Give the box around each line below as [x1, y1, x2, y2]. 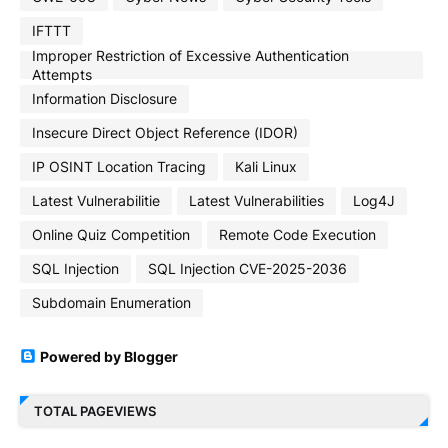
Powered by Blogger [40, 347, 178, 365]
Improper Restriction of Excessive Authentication [32, 46, 349, 64]
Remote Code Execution [219, 226, 376, 244]
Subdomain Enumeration [32, 294, 191, 312]
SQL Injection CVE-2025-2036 [148, 260, 347, 278]
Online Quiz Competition [32, 226, 190, 244]
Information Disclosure [32, 90, 177, 108]
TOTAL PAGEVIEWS [34, 403, 156, 420]
